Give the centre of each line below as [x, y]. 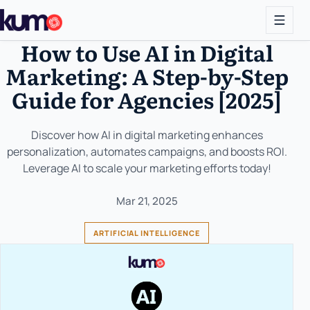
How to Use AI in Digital [147, 52]
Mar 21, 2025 [147, 201]
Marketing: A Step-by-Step [147, 76]
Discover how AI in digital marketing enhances [147, 135]
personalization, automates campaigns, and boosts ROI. [147, 152]
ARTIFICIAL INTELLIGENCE [147, 233]
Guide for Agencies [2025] [147, 99]
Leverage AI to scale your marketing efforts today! [147, 168]
